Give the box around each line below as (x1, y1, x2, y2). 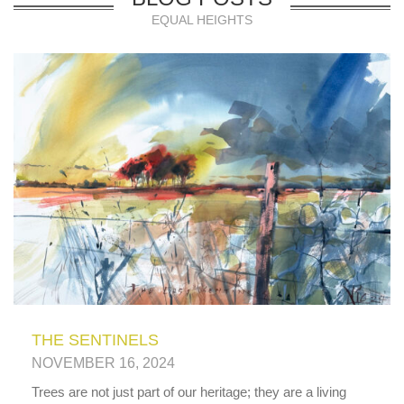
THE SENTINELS (32, 330, 159, 349)
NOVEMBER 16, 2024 (32, 354, 175, 371)
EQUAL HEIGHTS (151, 13, 252, 28)
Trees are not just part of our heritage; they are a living (32, 383, 346, 399)
